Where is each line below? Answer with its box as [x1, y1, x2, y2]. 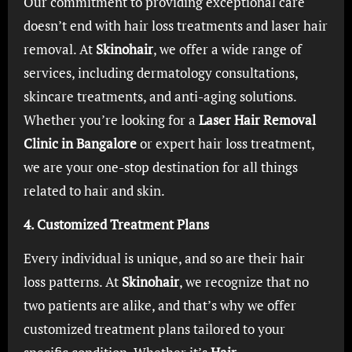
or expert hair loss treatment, [136, 134, 314, 152]
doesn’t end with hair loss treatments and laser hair [23, 16, 328, 35]
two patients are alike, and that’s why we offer [23, 296, 296, 314]
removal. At [23, 40, 96, 58]
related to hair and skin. [23, 181, 165, 200]
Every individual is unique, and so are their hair [23, 249, 305, 267]
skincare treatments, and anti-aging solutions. [23, 87, 296, 105]
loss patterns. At [23, 273, 122, 291]
